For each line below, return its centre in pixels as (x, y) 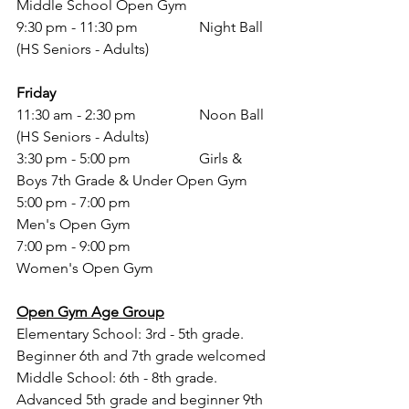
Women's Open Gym (87, 268)
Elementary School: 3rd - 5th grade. (132, 334)
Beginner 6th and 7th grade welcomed (141, 356)
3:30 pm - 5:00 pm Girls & (75, 158)
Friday (36, 93)
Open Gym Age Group (90, 312)
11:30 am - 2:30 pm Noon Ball (78, 115)
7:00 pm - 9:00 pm (73, 246)
